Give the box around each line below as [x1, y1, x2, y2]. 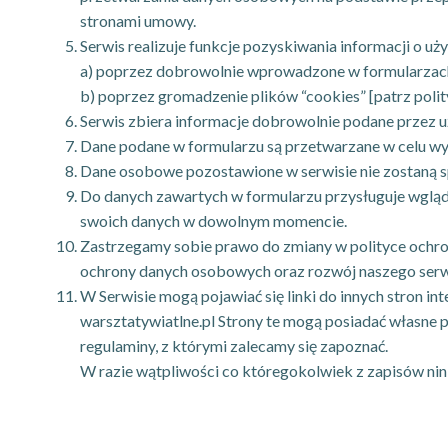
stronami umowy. [80, 11, 196, 30]
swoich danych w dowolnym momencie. [80, 211, 347, 230]
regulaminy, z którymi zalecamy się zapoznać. [80, 336, 388, 355]
